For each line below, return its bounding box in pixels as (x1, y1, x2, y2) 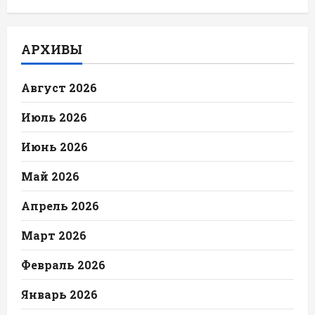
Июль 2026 (21, 109, 87, 124)
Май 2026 (21, 168, 79, 184)
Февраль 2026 (21, 257, 105, 272)
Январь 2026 (21, 286, 98, 302)
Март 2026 (21, 227, 86, 243)
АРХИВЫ (21, 40, 82, 58)
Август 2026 (21, 79, 97, 95)
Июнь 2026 (21, 139, 88, 154)
